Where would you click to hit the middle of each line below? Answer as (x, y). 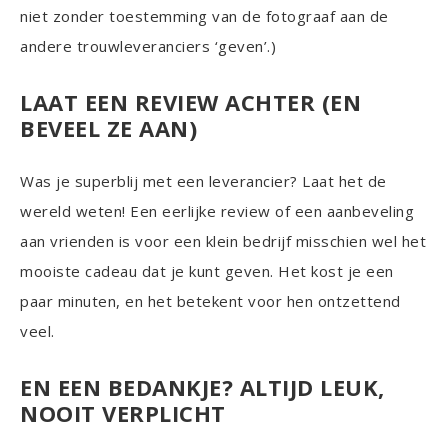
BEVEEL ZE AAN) (108, 127)
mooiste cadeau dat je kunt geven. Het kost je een (207, 270)
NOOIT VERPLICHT (123, 412)
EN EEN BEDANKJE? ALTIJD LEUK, (202, 386)
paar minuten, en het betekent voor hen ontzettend (210, 300)
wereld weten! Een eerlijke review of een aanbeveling (217, 210)
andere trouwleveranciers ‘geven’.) (148, 45)
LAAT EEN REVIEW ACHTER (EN (190, 101)
